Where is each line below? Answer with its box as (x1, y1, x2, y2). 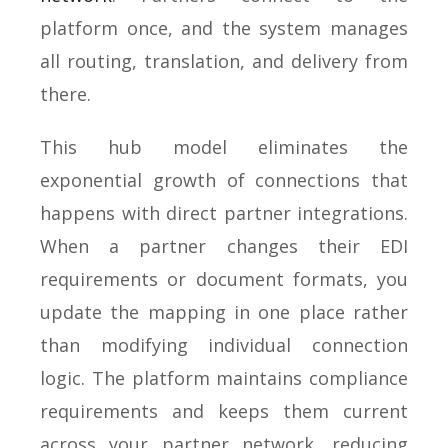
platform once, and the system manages (40, 15, 408, 40)
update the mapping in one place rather (40, 299, 408, 324)
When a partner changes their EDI (40, 233, 408, 258)
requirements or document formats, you (40, 266, 408, 291)
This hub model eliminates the (40, 134, 408, 159)
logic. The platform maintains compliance (40, 365, 408, 390)
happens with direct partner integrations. (40, 200, 408, 225)
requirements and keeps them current (40, 398, 408, 423)
